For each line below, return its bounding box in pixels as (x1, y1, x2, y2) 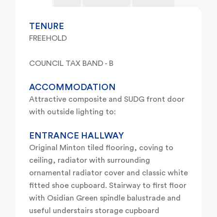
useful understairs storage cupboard (29, 207, 159, 215)
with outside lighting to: (29, 108, 116, 116)
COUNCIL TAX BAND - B (29, 60, 113, 68)
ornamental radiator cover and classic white (29, 169, 188, 177)
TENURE (29, 22, 64, 31)
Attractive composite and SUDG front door (29, 95, 185, 104)
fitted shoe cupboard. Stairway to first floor (29, 182, 186, 190)
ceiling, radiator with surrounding (29, 156, 150, 165)
